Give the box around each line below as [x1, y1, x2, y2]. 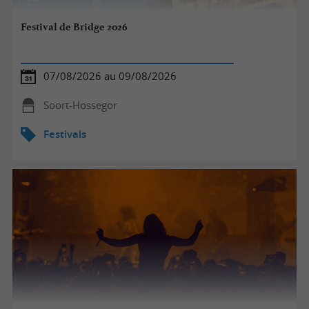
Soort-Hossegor [43, 98, 117, 112]
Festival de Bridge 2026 [21, 21, 128, 34]
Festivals [43, 127, 86, 141]
